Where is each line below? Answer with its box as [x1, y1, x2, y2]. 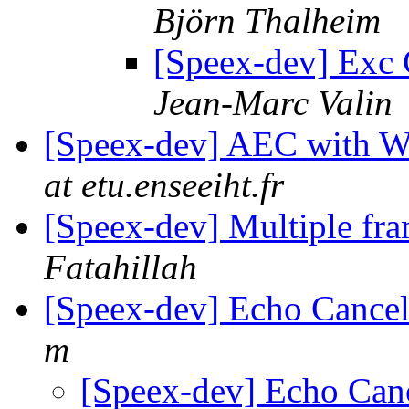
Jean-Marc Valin [153, 83, 393, 123]
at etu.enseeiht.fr [44, 165, 284, 205]
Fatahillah [44, 247, 197, 288]
